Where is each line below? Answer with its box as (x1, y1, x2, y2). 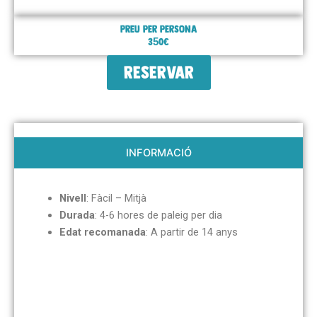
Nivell (59, 192, 86, 205)
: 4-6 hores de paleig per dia (94, 209, 222, 222)
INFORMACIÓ (125, 146, 192, 160)
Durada (59, 209, 95, 222)
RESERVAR (123, 62, 194, 83)
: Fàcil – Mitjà (86, 192, 146, 205)
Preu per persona (120, 23, 197, 35)
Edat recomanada (59, 226, 146, 239)
